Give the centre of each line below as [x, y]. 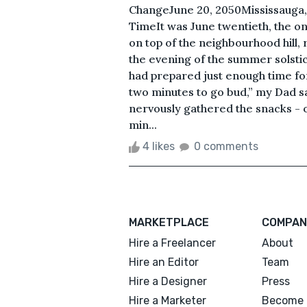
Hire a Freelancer [172, 243]
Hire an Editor [164, 262]
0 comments [226, 146]
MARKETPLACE [169, 222]
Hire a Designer [168, 281]
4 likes [159, 146]
